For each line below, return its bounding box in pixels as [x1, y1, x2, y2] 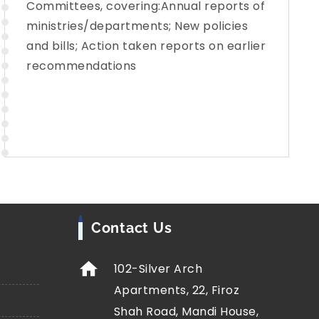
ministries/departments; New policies [26, 17, 248, 34]
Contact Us [90, 219, 172, 236]
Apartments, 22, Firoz [113, 281, 240, 298]
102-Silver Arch [113, 260, 203, 277]
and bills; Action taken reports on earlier [26, 37, 266, 54]
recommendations [26, 57, 137, 74]
